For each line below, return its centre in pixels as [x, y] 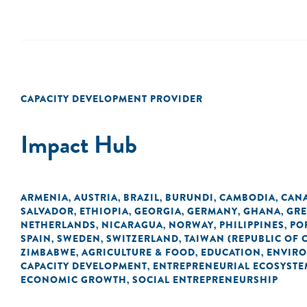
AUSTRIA [96, 197]
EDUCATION [231, 252]
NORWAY [191, 225]
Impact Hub [79, 144]
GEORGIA [158, 211]
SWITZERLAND [143, 238]
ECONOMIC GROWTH [74, 280]
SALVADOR [47, 211]
